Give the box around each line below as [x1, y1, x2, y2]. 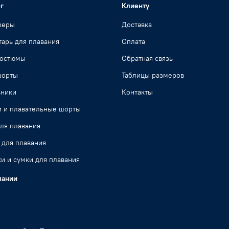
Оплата [122, 37, 145, 47]
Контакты [122, 87, 153, 97]
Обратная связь [122, 54, 173, 63]
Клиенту [122, 1, 149, 11]
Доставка [122, 20, 152, 30]
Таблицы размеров [122, 71, 184, 80]
